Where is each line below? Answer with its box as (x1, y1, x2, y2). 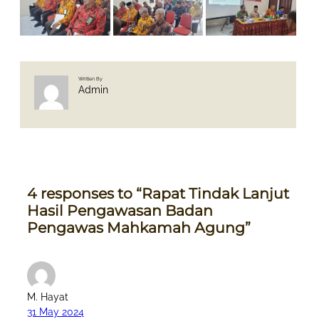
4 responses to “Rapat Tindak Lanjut (27, 184, 289, 203)
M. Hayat (27, 291, 68, 303)
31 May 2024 (27, 305, 84, 318)
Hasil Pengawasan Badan (27, 202, 213, 220)
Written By (78, 75, 103, 83)
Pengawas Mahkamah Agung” (27, 219, 251, 237)
